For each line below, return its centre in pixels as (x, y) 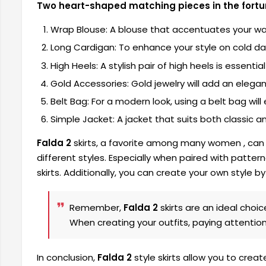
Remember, (96, 208)
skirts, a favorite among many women (157, 143)
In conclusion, (67, 257)
